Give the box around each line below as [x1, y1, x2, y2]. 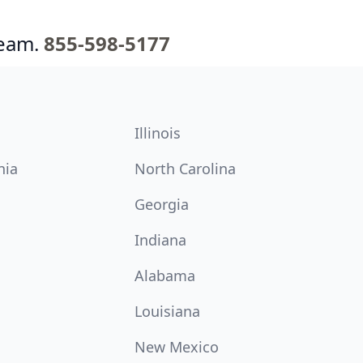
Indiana [134, 230, 186, 250]
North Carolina [134, 159, 236, 178]
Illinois [134, 123, 181, 143]
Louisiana [134, 301, 200, 321]
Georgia [134, 194, 189, 214]
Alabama [134, 266, 195, 285]
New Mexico [134, 337, 219, 357]
